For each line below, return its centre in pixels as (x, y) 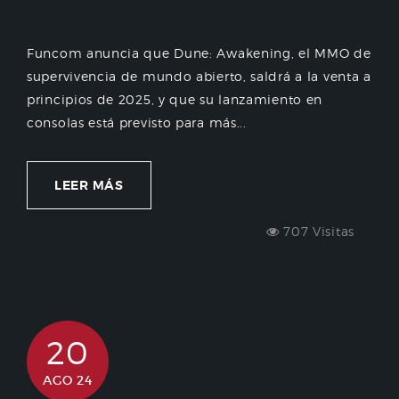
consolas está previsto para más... (137, 123)
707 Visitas (317, 232)
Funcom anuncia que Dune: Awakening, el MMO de (199, 53)
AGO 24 (68, 381)
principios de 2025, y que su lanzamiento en (175, 100)
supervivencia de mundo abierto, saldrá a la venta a (199, 77)
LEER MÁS (89, 186)
